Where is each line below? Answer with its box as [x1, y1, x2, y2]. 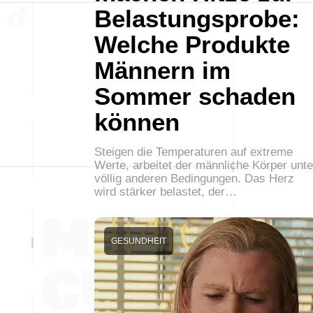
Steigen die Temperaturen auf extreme [94, 145, 293, 159]
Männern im [94, 57, 231, 84]
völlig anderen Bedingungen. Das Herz [94, 172, 294, 185]
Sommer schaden [94, 82, 296, 110]
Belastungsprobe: [94, 5, 300, 32]
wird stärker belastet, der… [94, 185, 237, 198]
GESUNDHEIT [111, 236, 166, 246]
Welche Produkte [94, 31, 290, 58]
